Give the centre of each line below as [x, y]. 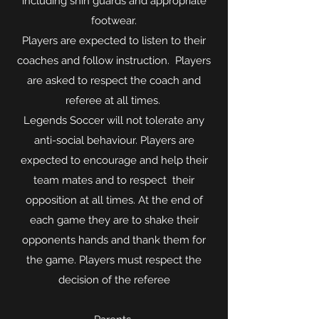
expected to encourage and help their [114, 160]
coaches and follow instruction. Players [114, 61]
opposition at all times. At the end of [114, 200]
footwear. [114, 21]
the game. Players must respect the [114, 260]
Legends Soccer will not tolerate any [114, 120]
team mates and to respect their [114, 180]
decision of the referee [114, 280]
